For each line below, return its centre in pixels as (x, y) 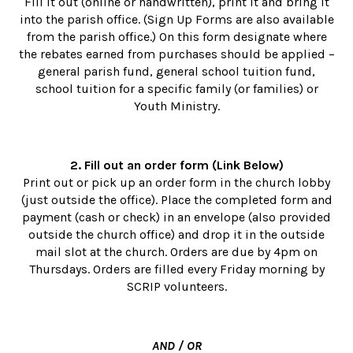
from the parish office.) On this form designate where (176, 37)
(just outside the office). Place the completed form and (176, 200)
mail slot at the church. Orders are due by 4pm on (176, 252)
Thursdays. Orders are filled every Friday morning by (176, 269)
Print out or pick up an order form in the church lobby (176, 183)
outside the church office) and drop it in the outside (176, 235)
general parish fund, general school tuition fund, (176, 72)
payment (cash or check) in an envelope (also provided (176, 217)
